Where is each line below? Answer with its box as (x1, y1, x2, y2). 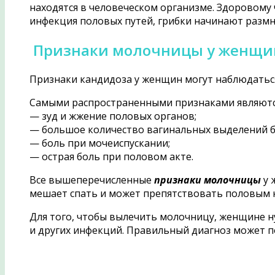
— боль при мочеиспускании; (29, 136, 170, 150)
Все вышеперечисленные (29, 172, 154, 187)
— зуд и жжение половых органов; (29, 109, 196, 123)
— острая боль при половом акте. (29, 149, 193, 163)
